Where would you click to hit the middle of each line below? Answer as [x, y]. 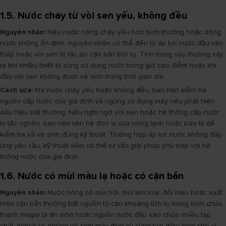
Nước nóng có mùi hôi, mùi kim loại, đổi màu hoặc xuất [134, 192]
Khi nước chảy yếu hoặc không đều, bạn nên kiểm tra [120, 90]
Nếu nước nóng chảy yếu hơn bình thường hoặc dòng [133, 32]
